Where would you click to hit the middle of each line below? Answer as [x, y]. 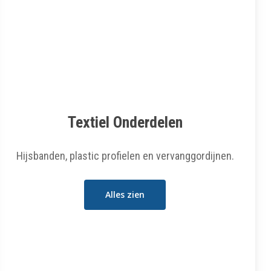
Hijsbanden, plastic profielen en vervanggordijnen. [125, 156]
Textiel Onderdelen [125, 122]
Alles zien [125, 194]
